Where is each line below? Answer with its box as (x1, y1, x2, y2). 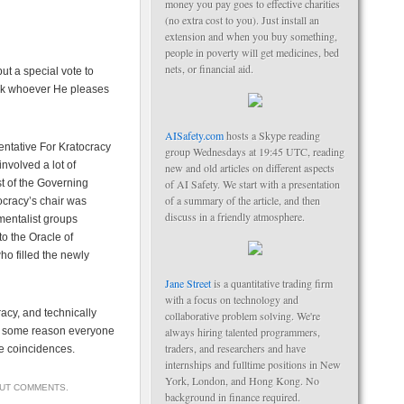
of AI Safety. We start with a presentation (165, 177, 340, 191)
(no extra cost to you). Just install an (165, 13, 319, 27)
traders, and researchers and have (165, 341, 306, 355)
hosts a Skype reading (224, 128, 320, 142)
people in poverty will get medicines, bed (165, 45, 339, 60)
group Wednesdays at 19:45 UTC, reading (165, 144, 344, 159)
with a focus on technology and (165, 292, 298, 307)
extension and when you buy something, (165, 29, 337, 43)
